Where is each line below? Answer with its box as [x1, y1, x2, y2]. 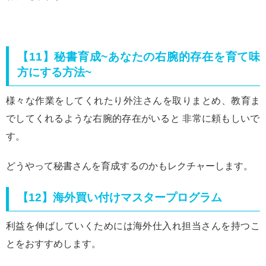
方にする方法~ [17, 66, 92, 78]
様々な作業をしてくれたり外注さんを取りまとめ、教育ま [6, 96, 260, 106]
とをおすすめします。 [6, 239, 101, 249]
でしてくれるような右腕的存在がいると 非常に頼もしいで [6, 113, 260, 124]
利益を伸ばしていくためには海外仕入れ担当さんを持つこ [6, 221, 260, 232]
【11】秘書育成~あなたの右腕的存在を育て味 [17, 50, 260, 63]
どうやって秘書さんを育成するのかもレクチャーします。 [6, 161, 253, 172]
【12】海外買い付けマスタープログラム [17, 191, 223, 204]
